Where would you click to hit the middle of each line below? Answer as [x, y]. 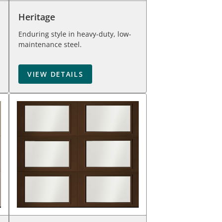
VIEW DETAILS [55, 74]
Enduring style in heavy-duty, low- [75, 34]
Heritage [37, 17]
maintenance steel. [50, 44]
